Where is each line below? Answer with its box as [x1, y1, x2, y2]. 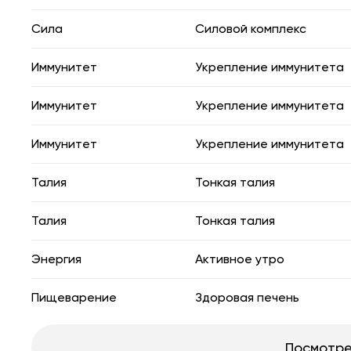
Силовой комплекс [195, 20, 306, 36]
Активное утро [195, 251, 284, 266]
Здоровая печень [195, 289, 299, 305]
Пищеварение [31, 289, 117, 305]
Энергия [31, 251, 81, 266]
